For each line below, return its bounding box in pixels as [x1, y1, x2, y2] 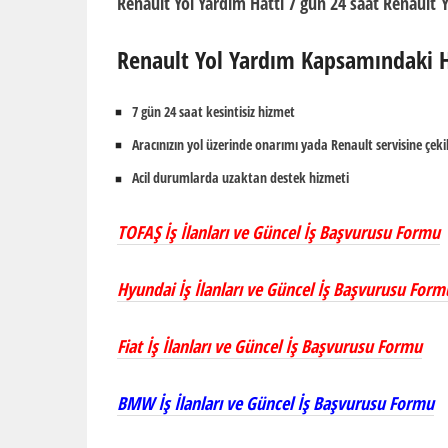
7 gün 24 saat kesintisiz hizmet [132, 102, 295, 121]
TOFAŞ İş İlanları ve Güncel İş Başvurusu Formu [117, 219, 440, 244]
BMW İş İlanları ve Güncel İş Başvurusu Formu [117, 390, 434, 415]
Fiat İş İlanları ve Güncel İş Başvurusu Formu [117, 333, 422, 358]
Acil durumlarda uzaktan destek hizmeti [132, 168, 349, 188]
